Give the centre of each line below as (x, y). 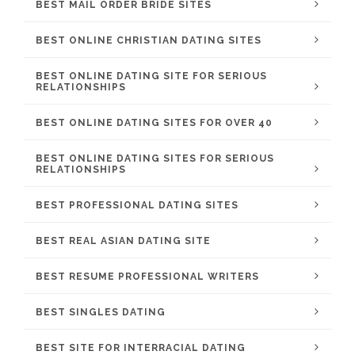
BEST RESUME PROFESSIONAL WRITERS (147, 277)
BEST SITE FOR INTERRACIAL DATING (141, 348)
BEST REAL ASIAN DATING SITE (123, 241)
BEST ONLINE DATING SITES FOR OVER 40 (154, 123)
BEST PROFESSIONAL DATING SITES (137, 205)
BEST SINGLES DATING (101, 312)
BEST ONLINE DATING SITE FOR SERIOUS (151, 76)
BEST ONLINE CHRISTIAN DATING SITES (149, 40)
